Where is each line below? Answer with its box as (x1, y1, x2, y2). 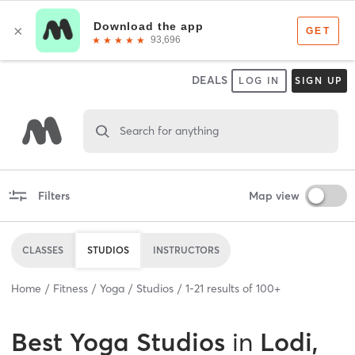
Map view (248, 188, 300, 203)
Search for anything (119, 123, 219, 138)
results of (204, 281, 256, 296)
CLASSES (22, 243, 63, 256)
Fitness (53, 281, 88, 296)
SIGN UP (294, 74, 344, 86)
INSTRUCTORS (153, 243, 219, 256)
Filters (37, 188, 70, 203)
